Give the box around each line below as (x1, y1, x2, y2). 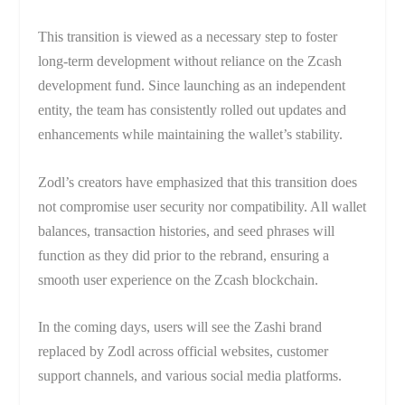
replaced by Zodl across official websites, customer (38, 344, 329, 360)
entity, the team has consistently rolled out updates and (38, 102, 347, 118)
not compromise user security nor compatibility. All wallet (38, 198, 367, 214)
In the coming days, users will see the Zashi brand (38, 319, 323, 335)
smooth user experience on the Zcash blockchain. (38, 271, 319, 287)
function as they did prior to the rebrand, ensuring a (38, 247, 330, 263)
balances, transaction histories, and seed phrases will (38, 222, 335, 239)
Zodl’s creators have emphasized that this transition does (38, 174, 358, 190)
